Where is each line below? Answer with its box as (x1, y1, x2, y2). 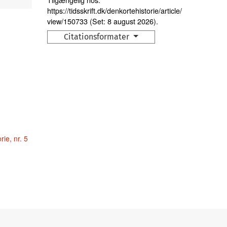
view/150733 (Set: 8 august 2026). (47, 15, 159, 26)
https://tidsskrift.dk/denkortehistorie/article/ (47, 5, 182, 16)
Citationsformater (64, 31, 132, 42)
